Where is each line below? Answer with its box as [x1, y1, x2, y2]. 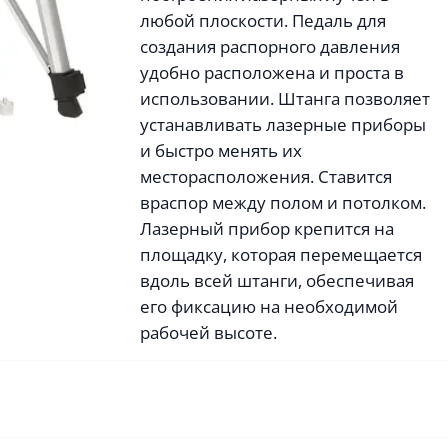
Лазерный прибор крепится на [140, 217, 395, 240]
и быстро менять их [140, 139, 303, 162]
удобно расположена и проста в [140, 61, 405, 84]
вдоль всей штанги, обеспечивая [140, 269, 415, 292]
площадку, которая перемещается [140, 243, 423, 266]
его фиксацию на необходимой [140, 295, 399, 318]
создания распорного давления [140, 35, 401, 58]
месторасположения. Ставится [140, 165, 393, 188]
